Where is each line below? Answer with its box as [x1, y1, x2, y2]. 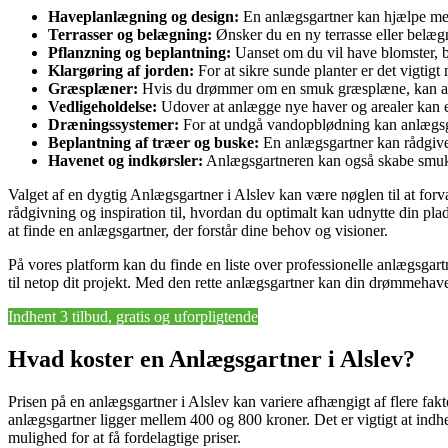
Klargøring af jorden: [48, 61, 194, 79]
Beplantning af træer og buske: [48, 133, 259, 151]
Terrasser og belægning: [48, 25, 212, 43]
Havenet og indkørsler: [48, 151, 203, 169]
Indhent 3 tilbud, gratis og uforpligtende [8, 307, 258, 325]
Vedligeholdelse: [48, 97, 157, 115]
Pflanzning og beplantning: [48, 43, 231, 61]
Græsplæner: [48, 79, 138, 97]
